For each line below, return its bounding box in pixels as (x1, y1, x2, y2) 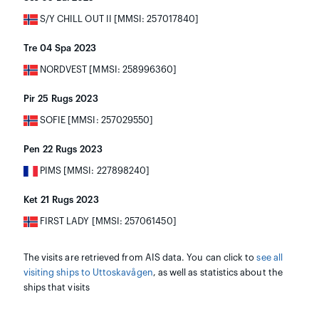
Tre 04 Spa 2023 (23, 43, 97, 53)
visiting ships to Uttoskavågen (23, 268, 153, 277)
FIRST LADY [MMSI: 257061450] (37, 216, 177, 226)
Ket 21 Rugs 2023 (23, 195, 99, 204)
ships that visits (23, 283, 90, 292)
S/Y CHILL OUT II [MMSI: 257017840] (37, 14, 199, 23)
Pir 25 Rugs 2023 (23, 94, 98, 103)
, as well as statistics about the (152, 268, 283, 277)
